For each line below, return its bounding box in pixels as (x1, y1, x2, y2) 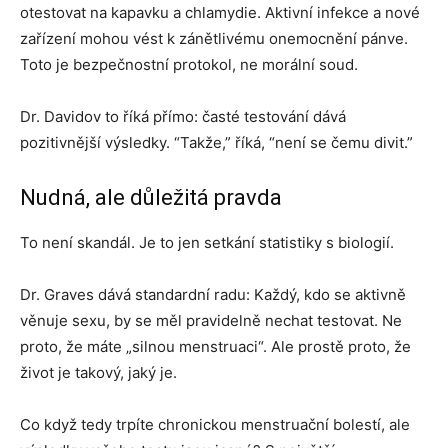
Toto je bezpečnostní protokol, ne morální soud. (20, 55, 358, 74)
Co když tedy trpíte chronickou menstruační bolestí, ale (20, 415, 410, 434)
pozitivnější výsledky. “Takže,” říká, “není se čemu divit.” (20, 133, 413, 152)
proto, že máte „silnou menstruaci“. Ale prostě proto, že (20, 337, 411, 356)
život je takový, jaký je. (20, 363, 177, 382)
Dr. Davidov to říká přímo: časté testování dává (20, 107, 346, 126)
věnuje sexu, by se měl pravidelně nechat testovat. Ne (20, 311, 402, 330)
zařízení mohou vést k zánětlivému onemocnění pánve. (20, 29, 408, 48)
